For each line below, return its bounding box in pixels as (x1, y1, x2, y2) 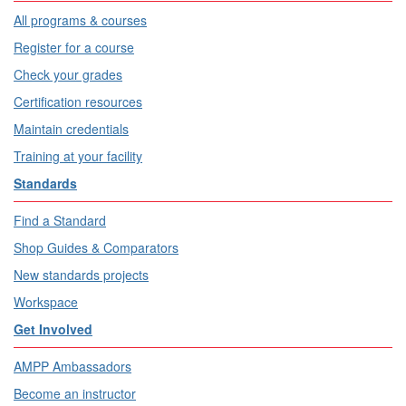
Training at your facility (14, 147, 142, 166)
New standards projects (14, 266, 149, 285)
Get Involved (14, 320, 92, 339)
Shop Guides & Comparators (14, 238, 179, 257)
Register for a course (14, 38, 134, 57)
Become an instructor (14, 384, 136, 403)
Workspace (14, 293, 78, 312)
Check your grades (14, 65, 122, 84)
